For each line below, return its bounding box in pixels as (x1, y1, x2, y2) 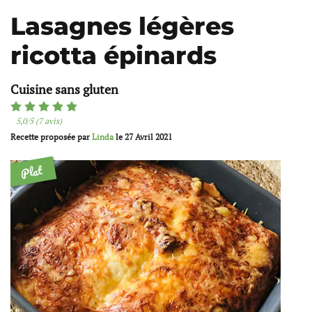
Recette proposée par (10, 132, 92, 143)
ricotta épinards (10, 40, 217, 70)
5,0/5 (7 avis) (15, 115, 62, 126)
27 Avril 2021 (125, 132, 172, 143)
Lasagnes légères (10, 11, 234, 41)
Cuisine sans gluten (10, 80, 118, 97)
